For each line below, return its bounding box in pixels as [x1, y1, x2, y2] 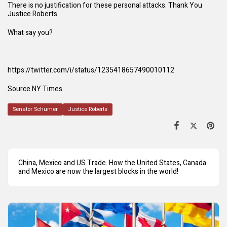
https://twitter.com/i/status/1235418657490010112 [8, 64, 174, 75]
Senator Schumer [13, 104, 58, 113]
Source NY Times [8, 83, 62, 94]
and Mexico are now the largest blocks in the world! [18, 166, 178, 177]
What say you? [8, 27, 53, 38]
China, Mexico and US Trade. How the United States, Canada [18, 157, 206, 168]
